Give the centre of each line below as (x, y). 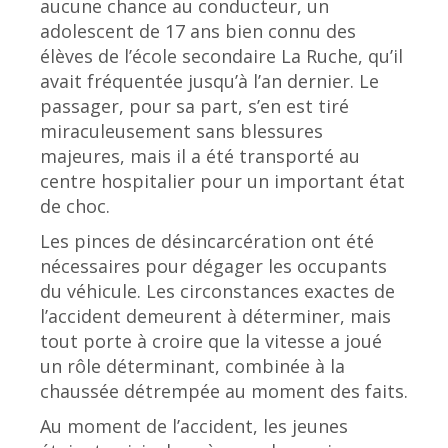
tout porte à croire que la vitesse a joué (211, 340)
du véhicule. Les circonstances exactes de (217, 290)
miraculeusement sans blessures (181, 130)
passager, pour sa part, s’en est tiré (194, 105)
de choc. (75, 205)
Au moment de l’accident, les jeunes (194, 425)
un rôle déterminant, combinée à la (192, 365)
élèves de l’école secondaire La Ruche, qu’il (221, 55)
